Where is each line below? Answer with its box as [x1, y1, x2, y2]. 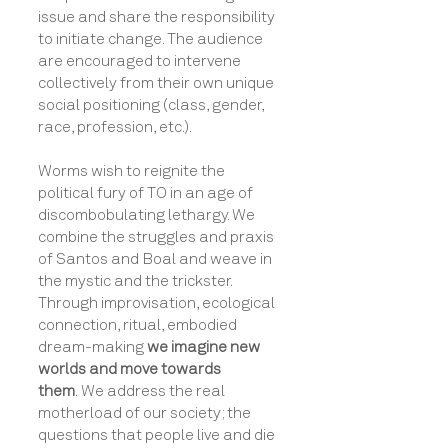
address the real [107, 383, 225, 399]
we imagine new [147, 339, 260, 355]
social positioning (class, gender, [38, 97, 264, 113]
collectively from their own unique [38, 75, 274, 91]
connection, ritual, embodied [38, 317, 237, 333]
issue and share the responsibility [38, 9, 275, 25]
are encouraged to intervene [38, 53, 241, 69]
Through [38, 295, 101, 311]
